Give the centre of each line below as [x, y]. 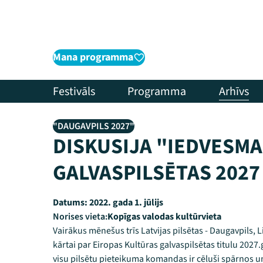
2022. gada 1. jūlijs [125, 203]
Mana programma [93, 57]
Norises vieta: [80, 217]
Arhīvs [234, 91]
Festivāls [74, 91]
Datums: [70, 203]
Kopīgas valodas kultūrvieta [164, 217]
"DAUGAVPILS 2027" [94, 126]
